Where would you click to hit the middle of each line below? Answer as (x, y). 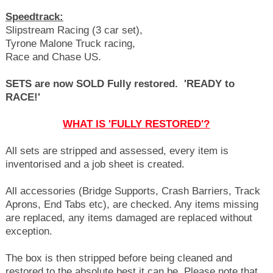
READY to (210, 84)
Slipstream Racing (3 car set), (74, 30)
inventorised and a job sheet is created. (95, 164)
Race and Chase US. (55, 57)
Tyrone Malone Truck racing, (70, 44)
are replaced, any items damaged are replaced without (129, 218)
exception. (29, 231)
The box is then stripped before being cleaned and (119, 258)
